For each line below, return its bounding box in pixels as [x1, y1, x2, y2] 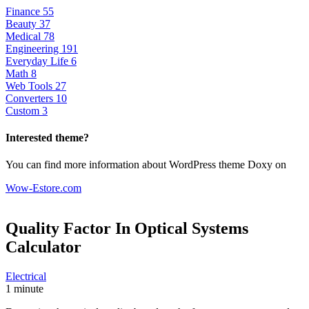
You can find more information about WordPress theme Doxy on [6, 159, 286, 171]
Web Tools [6, 79, 55, 92]
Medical [6, 30, 43, 42]
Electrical [6, 270, 46, 282]
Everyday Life [6, 54, 71, 67]
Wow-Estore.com [6, 182, 81, 195]
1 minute [6, 282, 43, 295]
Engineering [6, 42, 61, 54]
